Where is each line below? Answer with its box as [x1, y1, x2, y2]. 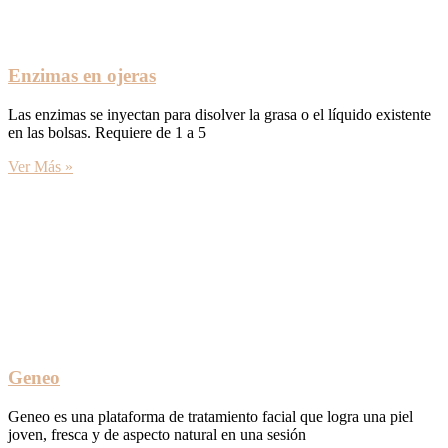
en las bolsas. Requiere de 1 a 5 [8, 123, 206, 141]
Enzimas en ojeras [8, 64, 156, 86]
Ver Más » [8, 157, 73, 175]
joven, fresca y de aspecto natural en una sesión [8, 426, 306, 444]
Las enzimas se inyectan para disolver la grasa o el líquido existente [8, 105, 431, 123]
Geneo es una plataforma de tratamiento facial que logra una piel [8, 408, 413, 426]
